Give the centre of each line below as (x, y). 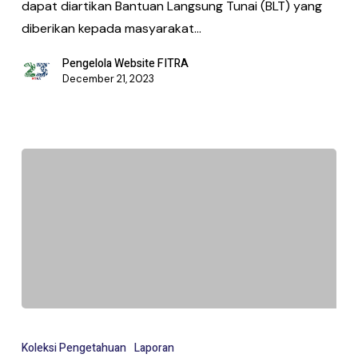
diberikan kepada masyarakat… (111, 28)
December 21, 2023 (108, 78)
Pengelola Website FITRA (125, 63)
